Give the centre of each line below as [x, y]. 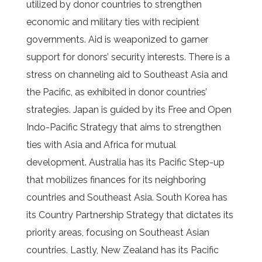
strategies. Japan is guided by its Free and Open [129, 110]
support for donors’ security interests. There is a [128, 57]
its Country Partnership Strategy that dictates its [130, 215]
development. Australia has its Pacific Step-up [125, 162]
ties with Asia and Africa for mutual [101, 145]
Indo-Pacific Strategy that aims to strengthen [123, 127]
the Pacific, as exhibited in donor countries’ [116, 92]
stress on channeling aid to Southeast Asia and [127, 75]
